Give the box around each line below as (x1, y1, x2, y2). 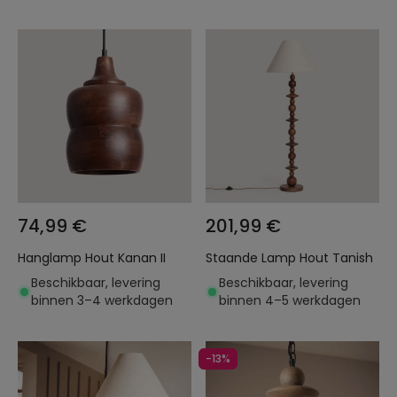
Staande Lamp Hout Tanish (206, 249, 373, 267)
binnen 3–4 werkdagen (31, 292, 173, 309)
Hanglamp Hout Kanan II (18, 249, 166, 267)
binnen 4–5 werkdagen (219, 292, 361, 309)
